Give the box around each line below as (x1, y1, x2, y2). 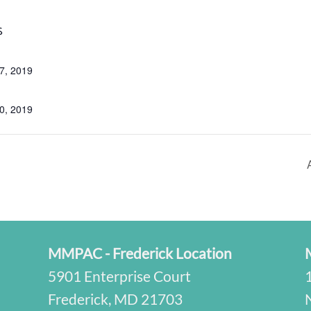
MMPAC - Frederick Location (48, 244, 232, 262)
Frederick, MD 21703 (48, 289, 183, 308)
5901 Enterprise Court (48, 267, 191, 285)
